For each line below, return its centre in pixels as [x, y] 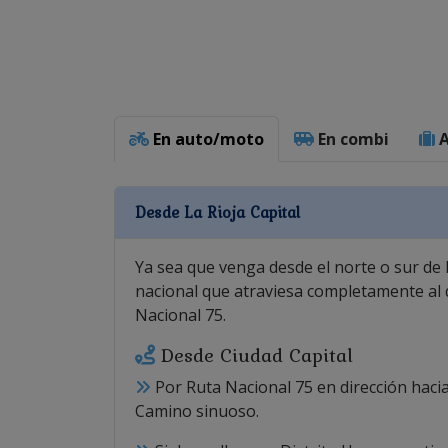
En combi [351, 138]
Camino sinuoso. [197, 410]
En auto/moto [206, 138]
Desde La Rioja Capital [217, 212]
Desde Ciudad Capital [254, 354]
